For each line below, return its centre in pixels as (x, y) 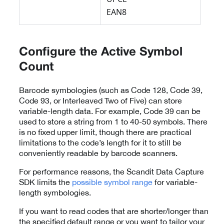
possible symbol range (112, 182)
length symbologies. (55, 193)
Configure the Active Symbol (101, 53)
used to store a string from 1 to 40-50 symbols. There (113, 122)
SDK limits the (45, 182)
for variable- (175, 182)
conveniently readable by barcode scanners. (98, 153)
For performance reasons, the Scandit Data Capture (111, 172)
